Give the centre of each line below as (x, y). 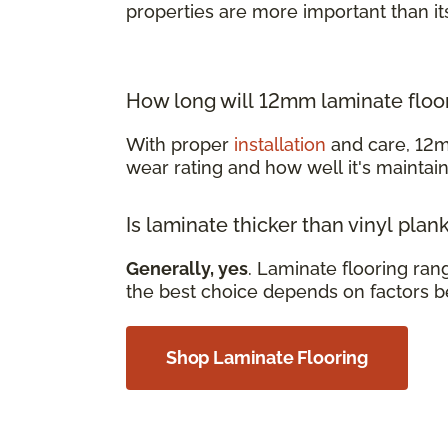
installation (280, 144)
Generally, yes (187, 268)
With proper (180, 144)
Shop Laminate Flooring (267, 357)
